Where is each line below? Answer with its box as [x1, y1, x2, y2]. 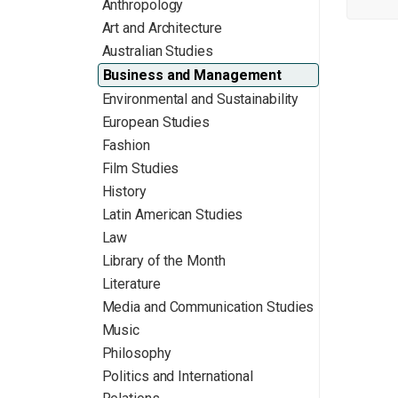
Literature [101, 275, 161, 292]
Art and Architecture [101, 20, 222, 36]
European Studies [101, 114, 210, 131]
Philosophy [101, 345, 171, 362]
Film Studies [101, 160, 179, 177]
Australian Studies [101, 43, 213, 60]
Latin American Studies [101, 206, 243, 223]
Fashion [101, 137, 150, 154]
